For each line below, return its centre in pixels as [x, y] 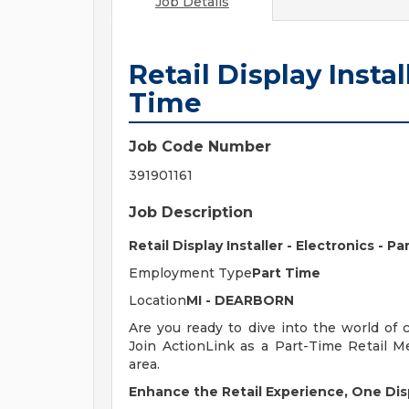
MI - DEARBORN [240, 300]
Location [157, 300]
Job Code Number [200, 147]
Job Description [191, 212]
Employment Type [190, 273]
